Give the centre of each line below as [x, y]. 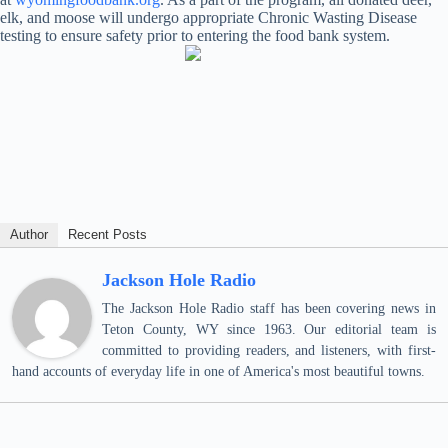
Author [29, 234]
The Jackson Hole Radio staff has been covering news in [269, 308]
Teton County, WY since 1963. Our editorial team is [269, 329]
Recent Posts [107, 234]
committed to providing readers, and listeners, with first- [269, 350]
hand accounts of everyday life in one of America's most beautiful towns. [218, 371]
